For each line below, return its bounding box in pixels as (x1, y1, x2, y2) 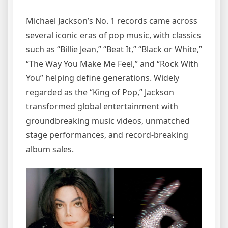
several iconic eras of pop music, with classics (26, 30, 201, 41)
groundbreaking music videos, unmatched (26, 115, 190, 127)
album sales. (26, 144, 74, 155)
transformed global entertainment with (26, 101, 178, 112)
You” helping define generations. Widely (26, 72, 179, 84)
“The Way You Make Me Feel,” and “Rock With (26, 58, 198, 70)
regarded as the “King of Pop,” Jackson (26, 87, 174, 98)
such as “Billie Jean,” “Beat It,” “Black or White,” (26, 44, 202, 55)
